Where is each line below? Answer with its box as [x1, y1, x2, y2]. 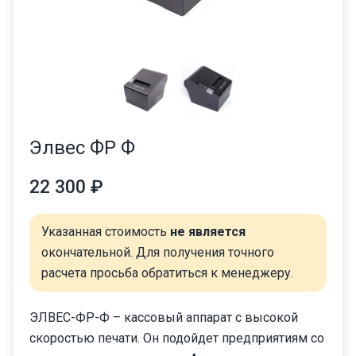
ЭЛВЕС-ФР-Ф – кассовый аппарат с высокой [29, 309, 298, 325]
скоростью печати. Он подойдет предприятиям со [29, 330, 324, 346]
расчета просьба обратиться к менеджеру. [41, 265, 293, 281]
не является [170, 223, 246, 239]
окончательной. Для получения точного [41, 244, 274, 260]
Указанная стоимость [41, 223, 170, 239]
